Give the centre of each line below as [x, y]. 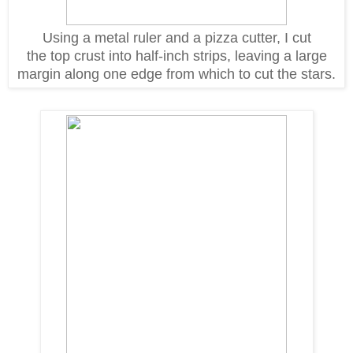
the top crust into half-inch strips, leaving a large [176, 56]
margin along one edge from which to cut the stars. [176, 74]
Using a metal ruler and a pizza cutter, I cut [176, 38]
